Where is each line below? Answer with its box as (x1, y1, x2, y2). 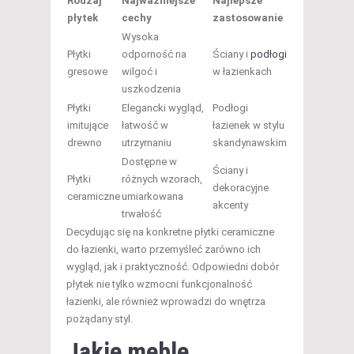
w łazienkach (213, 66, 272, 78)
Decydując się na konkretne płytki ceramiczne (66, 226, 274, 239)
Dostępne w (122, 156, 177, 168)
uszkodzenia (122, 83, 181, 96)
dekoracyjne (213, 182, 269, 194)
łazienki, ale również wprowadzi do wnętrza (66, 296, 265, 308)
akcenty (213, 199, 248, 212)
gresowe (67, 66, 107, 78)
